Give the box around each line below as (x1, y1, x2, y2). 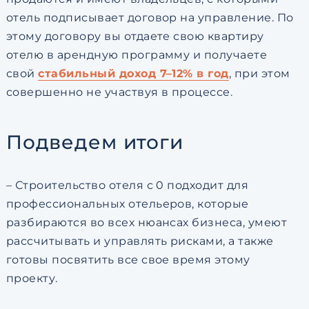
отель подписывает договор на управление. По (6, 10, 294, 24)
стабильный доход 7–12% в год (38, 66, 229, 80)
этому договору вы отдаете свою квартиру (6, 29, 264, 43)
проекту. (6, 271, 58, 285)
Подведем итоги (6, 130, 183, 154)
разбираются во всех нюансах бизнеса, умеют (6, 215, 288, 229)
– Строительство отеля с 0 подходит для (6, 178, 249, 192)
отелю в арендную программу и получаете (6, 48, 268, 61)
